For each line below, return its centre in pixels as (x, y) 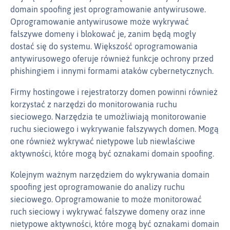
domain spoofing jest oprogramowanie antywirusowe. (108, 9)
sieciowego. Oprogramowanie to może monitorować (106, 199)
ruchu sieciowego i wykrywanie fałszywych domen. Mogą (114, 129)
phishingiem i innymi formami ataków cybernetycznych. (112, 71)
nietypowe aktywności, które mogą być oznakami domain (115, 224)
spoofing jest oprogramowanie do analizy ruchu (98, 187)
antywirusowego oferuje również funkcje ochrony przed (112, 59)
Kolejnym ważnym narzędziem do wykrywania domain (110, 175)
